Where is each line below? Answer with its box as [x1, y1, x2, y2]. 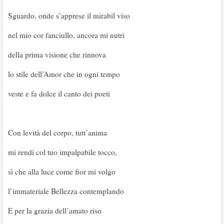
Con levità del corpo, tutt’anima [8, 127, 107, 137]
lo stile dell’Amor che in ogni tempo [8, 69, 120, 79]
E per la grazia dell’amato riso [8, 205, 101, 215]
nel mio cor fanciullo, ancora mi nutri [8, 30, 124, 40]
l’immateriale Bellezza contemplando [8, 186, 124, 196]
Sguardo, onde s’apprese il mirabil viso [8, 10, 130, 20]
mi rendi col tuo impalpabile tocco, [8, 147, 117, 157]
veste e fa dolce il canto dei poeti [8, 88, 110, 98]
